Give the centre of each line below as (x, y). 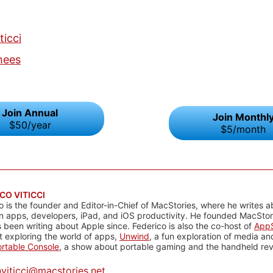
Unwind (134, 236)
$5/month (243, 129)
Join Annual (30, 112)
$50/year (30, 125)
